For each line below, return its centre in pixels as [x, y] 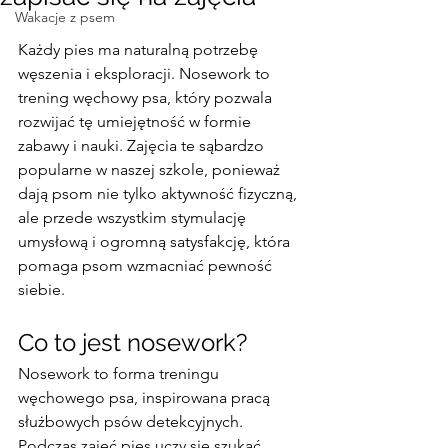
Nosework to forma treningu [120, 373]
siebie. [41, 289]
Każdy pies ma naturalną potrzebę [140, 49]
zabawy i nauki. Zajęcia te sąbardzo [143, 145]
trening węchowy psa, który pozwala [147, 97]
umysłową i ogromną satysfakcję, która [156, 241]
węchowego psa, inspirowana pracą [146, 397]
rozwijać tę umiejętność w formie [136, 121]
